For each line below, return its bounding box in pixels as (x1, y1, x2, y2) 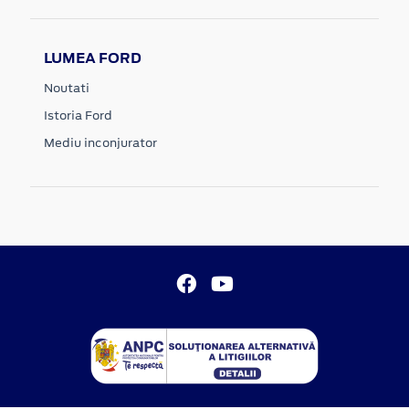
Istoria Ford (44, 106, 112, 124)
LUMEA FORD (44, 47, 142, 68)
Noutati (44, 79, 89, 97)
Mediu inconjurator (44, 133, 157, 152)
